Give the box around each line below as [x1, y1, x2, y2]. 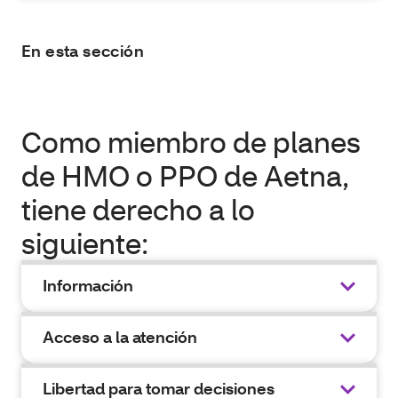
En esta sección [21, 41, 144, 61]
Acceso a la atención [43, 327, 197, 347]
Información [43, 275, 133, 296]
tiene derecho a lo [21, 191, 255, 227]
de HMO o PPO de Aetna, [21, 157, 349, 194]
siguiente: [21, 225, 148, 261]
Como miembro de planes [21, 123, 361, 160]
